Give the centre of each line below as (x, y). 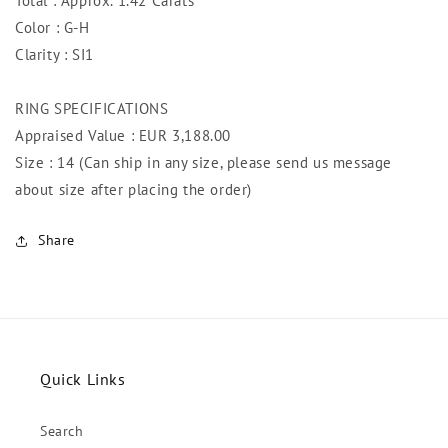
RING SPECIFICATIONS (92, 109)
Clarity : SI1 (54, 55)
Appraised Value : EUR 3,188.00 (123, 136)
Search (62, 431)
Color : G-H (52, 28)
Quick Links (83, 379)
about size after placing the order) (134, 190)
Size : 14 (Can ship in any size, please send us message (204, 163)
